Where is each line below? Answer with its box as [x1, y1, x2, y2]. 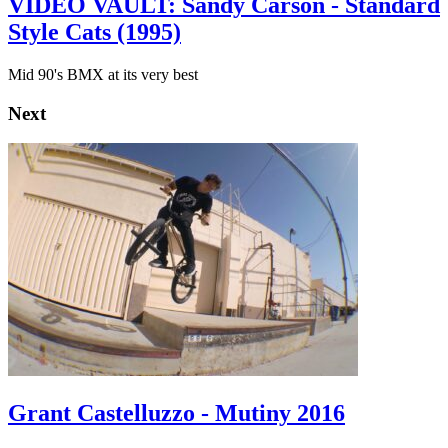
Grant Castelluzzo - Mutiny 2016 [8, 400, 345, 427]
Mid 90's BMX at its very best [8, 65, 198, 83]
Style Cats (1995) [8, 18, 181, 45]
